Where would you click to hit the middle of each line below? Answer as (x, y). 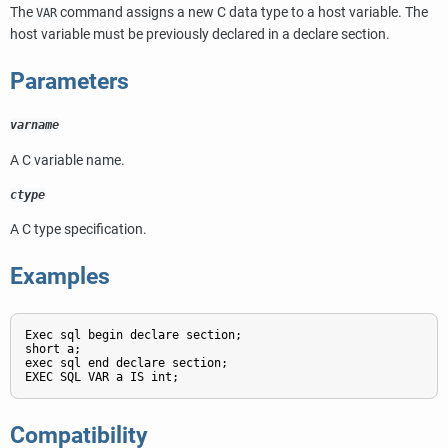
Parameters (69, 82)
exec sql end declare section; (126, 363)
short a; (53, 349)
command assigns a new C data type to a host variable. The (242, 13)
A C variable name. (67, 160)
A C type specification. (78, 230)
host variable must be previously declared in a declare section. (200, 35)
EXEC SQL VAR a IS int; (102, 377)
